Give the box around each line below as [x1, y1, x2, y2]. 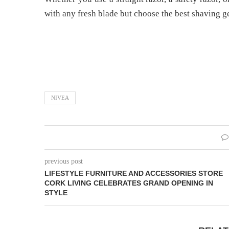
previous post [44, 157, 83, 165]
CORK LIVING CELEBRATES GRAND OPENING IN [44, 178, 213, 187]
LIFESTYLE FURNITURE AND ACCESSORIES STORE [44, 169, 223, 177]
